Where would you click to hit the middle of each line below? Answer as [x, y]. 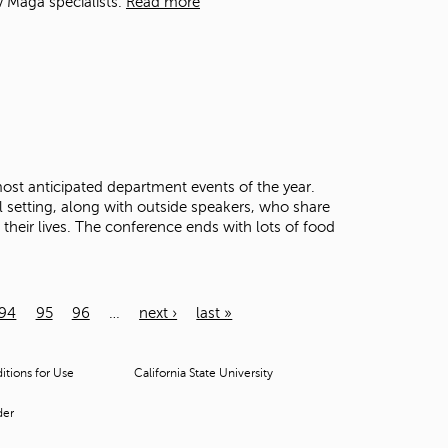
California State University [203, 372]
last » [214, 312]
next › [158, 312]
